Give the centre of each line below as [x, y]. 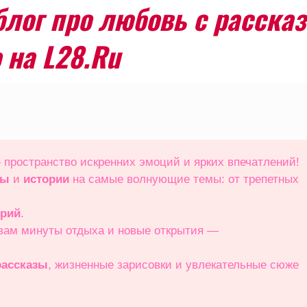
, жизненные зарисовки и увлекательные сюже [173, 265]
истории [46, 179]
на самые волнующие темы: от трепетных [186, 179]
